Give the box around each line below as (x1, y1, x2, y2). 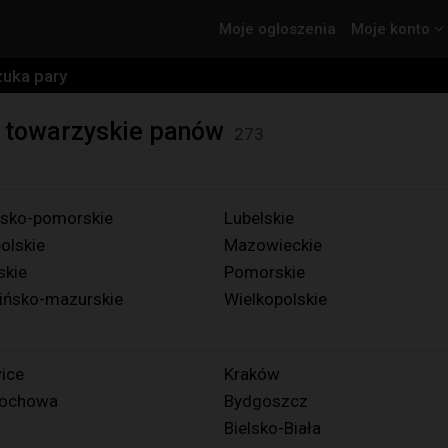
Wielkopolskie (224, 289, 327, 309)
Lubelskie (224, 208, 294, 228)
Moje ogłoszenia (219, 20, 336, 38)
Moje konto (351, 20, 434, 38)
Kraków (224, 364, 280, 384)
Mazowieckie (224, 235, 322, 255)
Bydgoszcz (224, 391, 308, 411)
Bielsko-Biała (224, 418, 321, 438)
